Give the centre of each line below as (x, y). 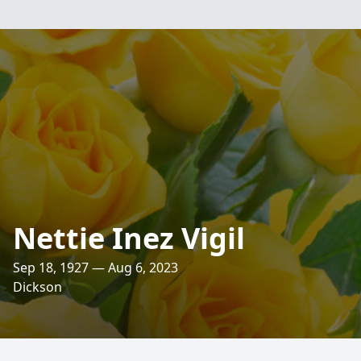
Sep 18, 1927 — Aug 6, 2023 (95, 268)
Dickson (37, 287)
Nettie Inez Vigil (129, 238)
